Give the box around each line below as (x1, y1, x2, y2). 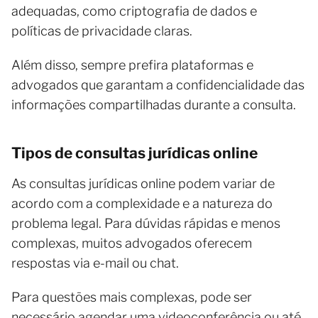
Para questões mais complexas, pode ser (11, 289, 252, 305)
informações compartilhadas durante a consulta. (11, 97, 296, 112)
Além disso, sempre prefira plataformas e (11, 57, 253, 72)
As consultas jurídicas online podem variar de (11, 175, 275, 191)
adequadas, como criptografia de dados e (11, 3, 257, 18)
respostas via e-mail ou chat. (11, 255, 179, 270)
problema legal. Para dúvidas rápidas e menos (11, 215, 280, 231)
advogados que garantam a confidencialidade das (11, 77, 305, 92)
